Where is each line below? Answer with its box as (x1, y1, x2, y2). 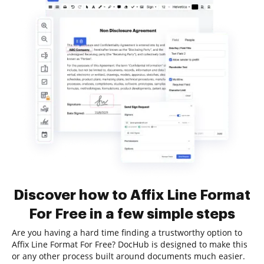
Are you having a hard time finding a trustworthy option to (12, 227, 242, 238)
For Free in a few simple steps (29, 207, 235, 221)
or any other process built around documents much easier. (12, 250, 245, 262)
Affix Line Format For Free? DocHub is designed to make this (12, 239, 247, 250)
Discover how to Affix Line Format (14, 188, 250, 202)
